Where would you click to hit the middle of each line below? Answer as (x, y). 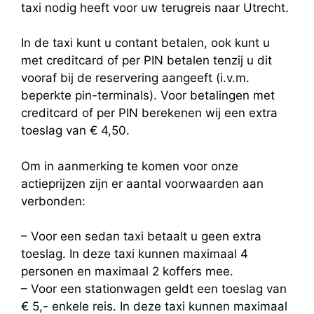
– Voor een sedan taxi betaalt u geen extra (141, 237)
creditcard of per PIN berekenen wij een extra (149, 113)
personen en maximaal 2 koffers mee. (127, 272)
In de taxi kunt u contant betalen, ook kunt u (145, 43)
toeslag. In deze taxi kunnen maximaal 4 (135, 254)
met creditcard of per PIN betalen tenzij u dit (146, 61)
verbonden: (53, 201)
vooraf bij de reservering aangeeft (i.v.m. (135, 78)
